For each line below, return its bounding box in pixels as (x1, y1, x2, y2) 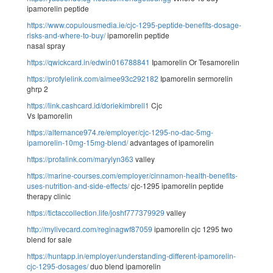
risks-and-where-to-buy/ (27, 29, 105, 40)
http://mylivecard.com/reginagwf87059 (27, 223, 152, 234)
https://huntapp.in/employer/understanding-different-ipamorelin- (27, 250, 236, 261)
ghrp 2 (27, 83, 48, 94)
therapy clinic (27, 190, 71, 201)
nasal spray (27, 40, 65, 51)
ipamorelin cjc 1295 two (152, 223, 233, 234)
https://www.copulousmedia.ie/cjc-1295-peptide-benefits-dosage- (27, 19, 241, 30)
